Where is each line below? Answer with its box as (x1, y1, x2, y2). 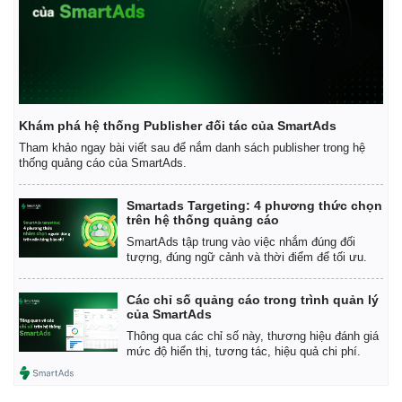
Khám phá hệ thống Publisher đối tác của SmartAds (19, 118, 336, 134)
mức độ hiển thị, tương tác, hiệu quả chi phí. (127, 345, 361, 359)
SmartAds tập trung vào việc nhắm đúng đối (127, 235, 355, 249)
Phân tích (217, 34, 271, 49)
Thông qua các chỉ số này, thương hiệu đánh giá (127, 329, 379, 344)
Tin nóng (19, 15, 68, 31)
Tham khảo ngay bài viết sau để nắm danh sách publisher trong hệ (19, 141, 365, 155)
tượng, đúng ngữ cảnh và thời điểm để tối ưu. (127, 250, 367, 265)
